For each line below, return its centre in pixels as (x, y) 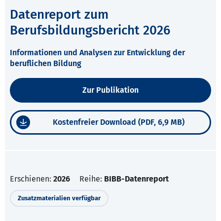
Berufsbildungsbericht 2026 (90, 31)
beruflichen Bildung (46, 64)
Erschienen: (32, 179)
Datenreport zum (59, 15)
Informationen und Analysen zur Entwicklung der (97, 53)
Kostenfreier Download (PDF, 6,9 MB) (119, 122)
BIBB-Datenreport (136, 179)
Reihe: (92, 179)
